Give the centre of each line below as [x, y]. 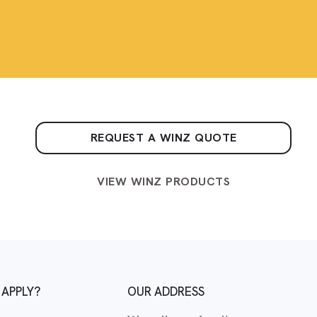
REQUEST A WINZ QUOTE [163, 137]
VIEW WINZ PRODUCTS [163, 181]
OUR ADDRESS [166, 292]
